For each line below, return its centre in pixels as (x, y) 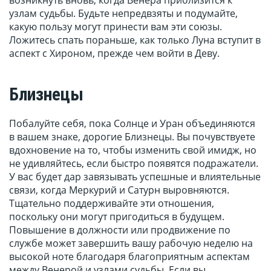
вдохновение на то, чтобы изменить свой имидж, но (133, 150)
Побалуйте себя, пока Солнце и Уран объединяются (132, 124)
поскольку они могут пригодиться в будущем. (117, 217)
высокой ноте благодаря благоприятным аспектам (129, 257)
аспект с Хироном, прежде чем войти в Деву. (114, 54)
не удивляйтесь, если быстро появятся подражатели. (134, 164)
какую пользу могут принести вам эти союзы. (116, 27)
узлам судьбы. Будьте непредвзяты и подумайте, (123, 14)
